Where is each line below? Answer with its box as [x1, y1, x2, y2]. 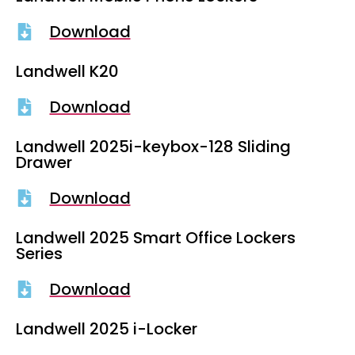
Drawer [16, 151, 72, 174]
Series [16, 242, 63, 265]
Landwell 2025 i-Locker [16, 318, 197, 341]
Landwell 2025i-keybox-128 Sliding [16, 136, 291, 158]
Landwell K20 [16, 60, 119, 83]
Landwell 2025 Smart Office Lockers [16, 227, 296, 250]
